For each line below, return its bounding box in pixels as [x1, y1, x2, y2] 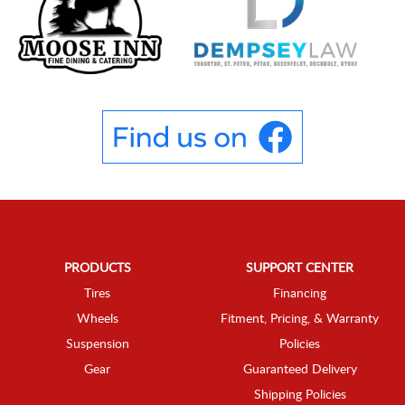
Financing [273, 287, 326, 301]
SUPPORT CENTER [246, 262, 353, 276]
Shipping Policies [253, 389, 346, 402]
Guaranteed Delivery [242, 363, 357, 377]
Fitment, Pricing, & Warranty [221, 313, 379, 326]
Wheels [76, 313, 118, 326]
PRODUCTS [63, 262, 131, 276]
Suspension [65, 338, 129, 352]
